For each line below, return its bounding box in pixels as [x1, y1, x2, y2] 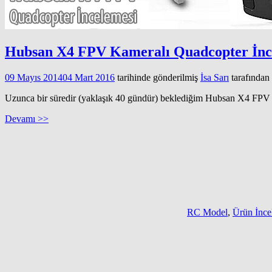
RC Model [187, 207, 228, 218]
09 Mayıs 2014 [5, 72, 63, 83]
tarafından [229, 72, 270, 83]
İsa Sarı [200, 72, 229, 83]
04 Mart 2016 [63, 72, 115, 83]
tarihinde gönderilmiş [115, 72, 198, 83]
